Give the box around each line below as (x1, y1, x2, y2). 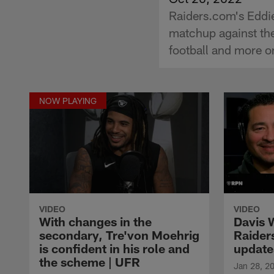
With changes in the (39, 213, 152, 229)
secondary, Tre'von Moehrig (39, 227, 199, 242)
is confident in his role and (39, 240, 190, 256)
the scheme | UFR (39, 254, 140, 269)
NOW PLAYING (39, 95, 97, 106)
